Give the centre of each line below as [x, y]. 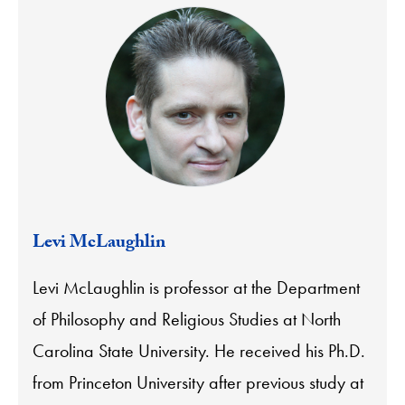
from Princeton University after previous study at [198, 382]
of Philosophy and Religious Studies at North [187, 319]
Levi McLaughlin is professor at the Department [196, 287]
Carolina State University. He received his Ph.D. [199, 350]
